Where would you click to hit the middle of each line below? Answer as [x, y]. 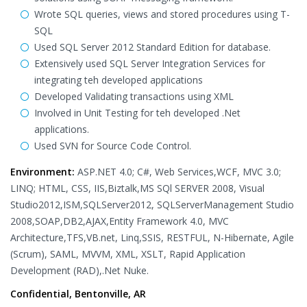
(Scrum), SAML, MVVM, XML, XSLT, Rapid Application [128, 254]
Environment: [42, 172]
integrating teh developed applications [119, 80]
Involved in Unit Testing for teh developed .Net [137, 113]
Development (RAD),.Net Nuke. [79, 270]
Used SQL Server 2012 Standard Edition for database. [152, 47]
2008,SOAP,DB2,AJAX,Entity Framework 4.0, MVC [120, 221]
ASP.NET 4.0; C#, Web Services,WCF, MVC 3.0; [178, 172]
